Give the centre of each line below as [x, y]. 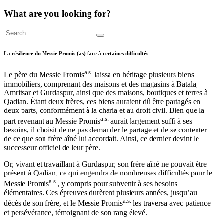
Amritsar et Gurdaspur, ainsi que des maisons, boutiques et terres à [106, 92]
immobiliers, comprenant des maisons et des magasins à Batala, [101, 84]
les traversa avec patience [171, 203]
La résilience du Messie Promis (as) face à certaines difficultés [76, 54]
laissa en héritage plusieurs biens [143, 75]
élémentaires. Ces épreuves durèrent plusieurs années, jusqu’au [100, 193]
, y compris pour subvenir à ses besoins [117, 184]
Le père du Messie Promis [44, 75]
